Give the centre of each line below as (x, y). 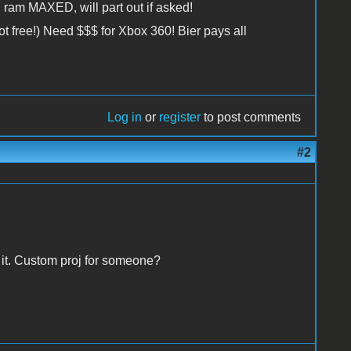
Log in (125, 117)
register (180, 117)
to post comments (251, 117)
